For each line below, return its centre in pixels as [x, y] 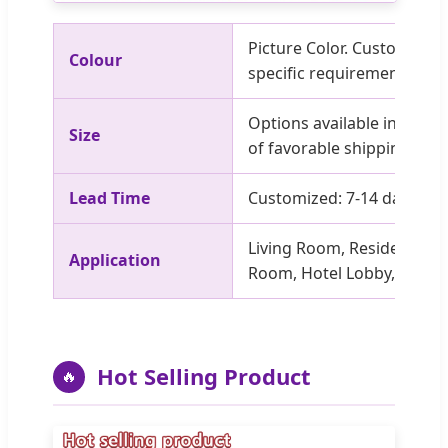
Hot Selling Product [204, 376]
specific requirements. [332, 73]
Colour [95, 60]
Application [115, 260]
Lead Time [109, 198]
